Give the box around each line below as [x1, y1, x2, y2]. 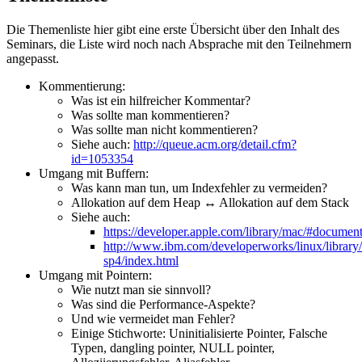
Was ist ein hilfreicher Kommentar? [71, 93, 250, 107]
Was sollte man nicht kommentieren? [71, 122, 258, 137]
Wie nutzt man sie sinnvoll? [71, 282, 211, 297]
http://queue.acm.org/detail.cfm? [133, 137, 297, 151]
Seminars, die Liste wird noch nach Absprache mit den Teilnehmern [6, 36, 351, 51]
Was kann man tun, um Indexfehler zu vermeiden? [71, 180, 327, 195]
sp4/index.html [103, 253, 179, 267]
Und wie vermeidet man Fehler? [71, 311, 235, 326]
